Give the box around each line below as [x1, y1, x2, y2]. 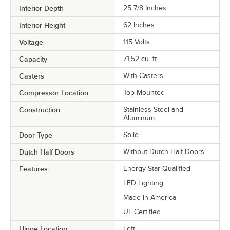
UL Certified [123, 207, 161, 216]
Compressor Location [19, 88, 88, 97]
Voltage [19, 37, 43, 46]
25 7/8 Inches [123, 4, 166, 12]
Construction [19, 105, 60, 114]
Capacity [19, 54, 47, 63]
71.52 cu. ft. [123, 54, 158, 63]
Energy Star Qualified [123, 164, 190, 172]
